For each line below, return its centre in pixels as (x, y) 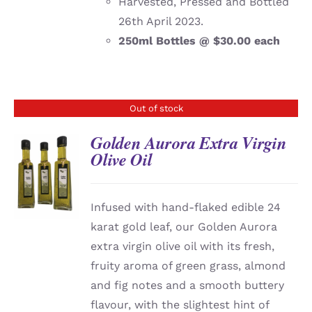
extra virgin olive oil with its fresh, (183, 247)
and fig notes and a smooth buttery (188, 286)
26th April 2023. (161, 22)
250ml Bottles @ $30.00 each (200, 41)
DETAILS (46, 179)
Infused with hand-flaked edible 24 (186, 208)
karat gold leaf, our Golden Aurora (184, 227)
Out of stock (156, 109)
